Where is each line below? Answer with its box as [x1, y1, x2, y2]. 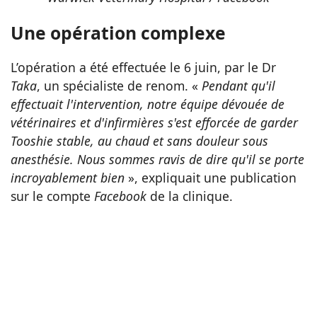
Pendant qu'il [202, 77, 275, 95]
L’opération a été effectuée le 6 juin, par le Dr [11, 59, 276, 76]
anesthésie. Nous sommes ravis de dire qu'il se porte [11, 151, 304, 168]
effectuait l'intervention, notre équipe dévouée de [11, 96, 284, 113]
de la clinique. [150, 188, 233, 205]
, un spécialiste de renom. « [37, 77, 202, 95]
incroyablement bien [11, 169, 125, 187]
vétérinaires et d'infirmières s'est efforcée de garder [11, 114, 298, 132]
